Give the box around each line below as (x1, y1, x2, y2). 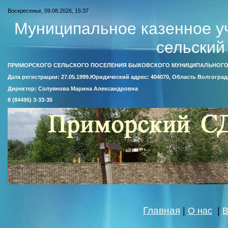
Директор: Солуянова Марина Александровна (8, 85, 138, 92)
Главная (142, 205, 180, 216)
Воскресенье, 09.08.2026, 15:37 (8, 8, 89, 14)
